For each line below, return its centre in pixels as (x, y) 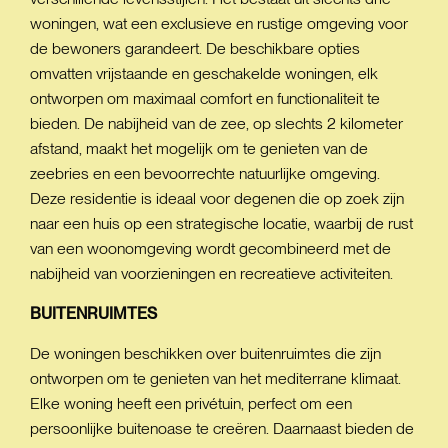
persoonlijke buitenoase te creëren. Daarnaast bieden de (222, 428)
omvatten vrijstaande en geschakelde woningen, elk (204, 73)
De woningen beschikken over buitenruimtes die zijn (205, 353)
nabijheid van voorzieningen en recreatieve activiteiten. (211, 273)
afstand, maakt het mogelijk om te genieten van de (199, 148)
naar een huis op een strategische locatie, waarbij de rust (221, 223)
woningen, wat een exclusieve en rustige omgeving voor (219, 23)
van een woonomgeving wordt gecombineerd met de (210, 248)
